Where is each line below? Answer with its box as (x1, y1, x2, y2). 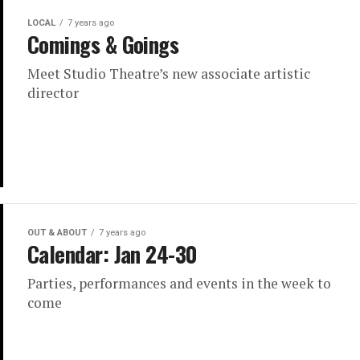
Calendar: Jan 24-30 (27, 237, 198, 270)
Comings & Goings (27, 27, 179, 60)
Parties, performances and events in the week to (27, 273, 331, 292)
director (27, 83, 79, 102)
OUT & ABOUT (27, 227, 87, 238)
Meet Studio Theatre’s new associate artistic (27, 63, 310, 83)
